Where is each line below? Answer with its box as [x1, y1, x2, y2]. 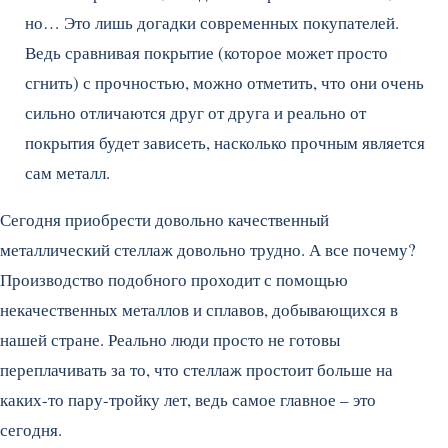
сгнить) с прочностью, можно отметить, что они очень [25, 71, 424, 94]
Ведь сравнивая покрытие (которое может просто [25, 41, 388, 64]
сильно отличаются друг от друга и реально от [25, 101, 366, 124]
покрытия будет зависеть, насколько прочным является [25, 131, 425, 154]
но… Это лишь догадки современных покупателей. [25, 11, 399, 34]
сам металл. [25, 161, 110, 184]
